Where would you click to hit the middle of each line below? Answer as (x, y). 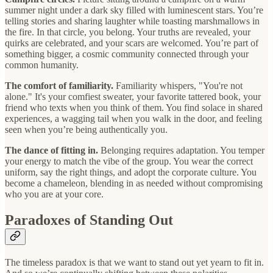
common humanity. (42, 65)
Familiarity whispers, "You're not (178, 86)
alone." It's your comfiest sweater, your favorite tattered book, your (133, 97)
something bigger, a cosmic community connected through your (127, 54)
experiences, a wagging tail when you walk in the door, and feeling (133, 119)
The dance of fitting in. (51, 151)
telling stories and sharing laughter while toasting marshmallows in (132, 21)
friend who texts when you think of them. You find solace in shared (134, 108)
